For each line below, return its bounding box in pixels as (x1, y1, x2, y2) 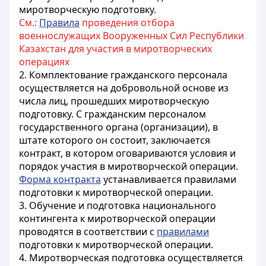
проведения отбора (80, 16, 175, 29)
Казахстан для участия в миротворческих (19, 42, 212, 55)
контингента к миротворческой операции (19, 212, 216, 225)
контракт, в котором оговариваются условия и (19, 147, 236, 160)
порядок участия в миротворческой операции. (19, 160, 238, 173)
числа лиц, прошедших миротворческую (19, 94, 209, 107)
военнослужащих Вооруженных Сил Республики (19, 29, 244, 42)
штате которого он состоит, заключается (19, 134, 210, 147)
